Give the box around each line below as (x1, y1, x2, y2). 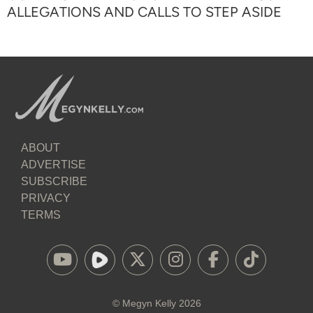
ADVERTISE (21, 158, 86, 170)
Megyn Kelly (122, 297, 176, 309)
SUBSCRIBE (21, 175, 87, 187)
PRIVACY (21, 191, 71, 204)
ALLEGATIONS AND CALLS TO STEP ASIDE (7, 3, 282, 20)
